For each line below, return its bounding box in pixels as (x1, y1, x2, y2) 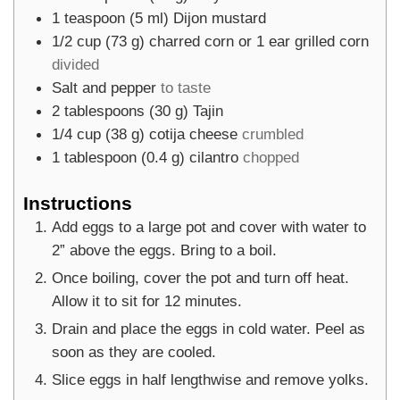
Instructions (23, 192, 132, 213)
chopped (243, 147, 299, 166)
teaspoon (64, 8, 125, 27)
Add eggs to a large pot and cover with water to (52, 217, 366, 236)
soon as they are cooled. (52, 342, 216, 361)
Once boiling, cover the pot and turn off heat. (52, 268, 349, 287)
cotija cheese (149, 124, 237, 143)
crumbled (242, 124, 304, 143)
